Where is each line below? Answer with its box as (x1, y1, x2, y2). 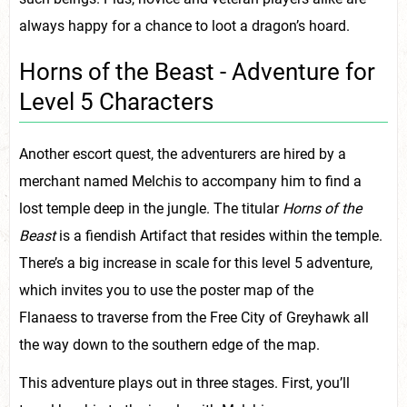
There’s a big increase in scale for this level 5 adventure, (19, 254, 372, 273)
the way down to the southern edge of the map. (19, 336, 320, 354)
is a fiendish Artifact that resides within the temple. (55, 227, 382, 245)
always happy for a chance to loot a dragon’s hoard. (19, 16, 350, 35)
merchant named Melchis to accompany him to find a (19, 173, 362, 191)
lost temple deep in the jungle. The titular (19, 200, 283, 218)
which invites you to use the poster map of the (19, 282, 313, 300)
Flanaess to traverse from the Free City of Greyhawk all (19, 309, 369, 327)
